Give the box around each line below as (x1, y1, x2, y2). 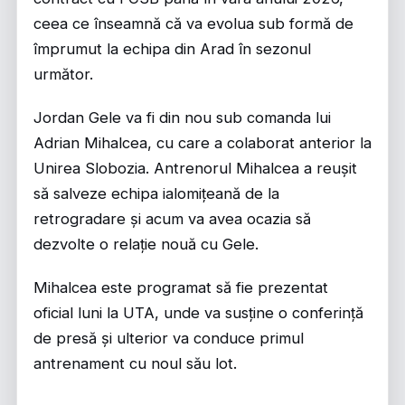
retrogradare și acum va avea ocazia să (33, 210, 311, 229)
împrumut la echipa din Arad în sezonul (33, 40, 311, 59)
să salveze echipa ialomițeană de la (33, 184, 279, 203)
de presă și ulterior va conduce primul (33, 329, 304, 348)
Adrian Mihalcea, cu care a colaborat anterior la (33, 134, 372, 153)
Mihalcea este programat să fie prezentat (33, 278, 328, 297)
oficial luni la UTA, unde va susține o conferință (33, 304, 363, 323)
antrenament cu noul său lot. (33, 354, 237, 373)
